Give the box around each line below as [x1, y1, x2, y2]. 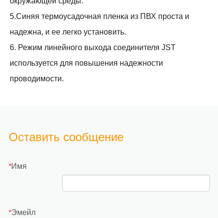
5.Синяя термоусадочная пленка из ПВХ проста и [10, 12, 189, 20]
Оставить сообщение [8, 130, 124, 144]
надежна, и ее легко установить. [10, 28, 126, 36]
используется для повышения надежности [10, 59, 163, 67]
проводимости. [10, 74, 64, 83]
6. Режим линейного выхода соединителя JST [10, 43, 176, 52]
